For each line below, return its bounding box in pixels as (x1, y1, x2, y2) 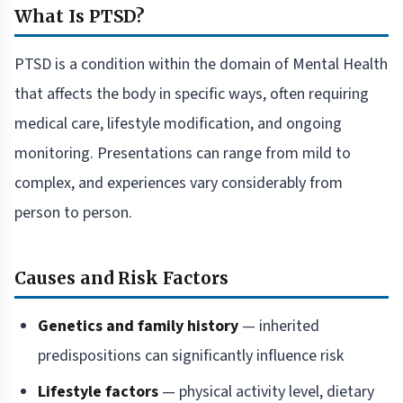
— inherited (238, 315, 319, 338)
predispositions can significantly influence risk (38, 345, 344, 368)
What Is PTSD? (14, 5, 144, 28)
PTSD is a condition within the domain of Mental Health (14, 53, 388, 76)
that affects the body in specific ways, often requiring (14, 83, 369, 106)
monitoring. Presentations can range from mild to (14, 142, 351, 166)
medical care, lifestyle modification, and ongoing (14, 112, 342, 136)
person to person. (14, 201, 132, 225)
